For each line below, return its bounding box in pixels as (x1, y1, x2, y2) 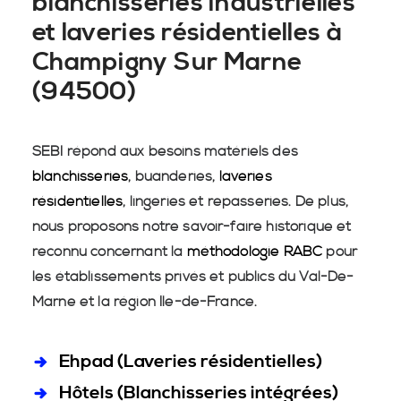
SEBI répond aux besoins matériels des (32, 142, 298, 160)
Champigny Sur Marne (32, 47, 303, 78)
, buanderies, (128, 167, 219, 185)
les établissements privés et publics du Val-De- (32, 268, 354, 286)
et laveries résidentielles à (32, 17, 342, 48)
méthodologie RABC (186, 243, 323, 260)
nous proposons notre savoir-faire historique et (32, 218, 352, 235)
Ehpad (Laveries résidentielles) (59, 351, 322, 373)
